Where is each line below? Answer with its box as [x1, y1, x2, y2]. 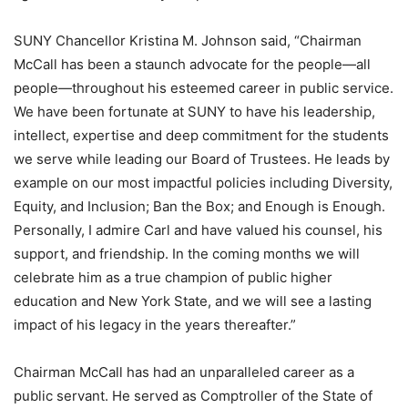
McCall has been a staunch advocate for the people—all [14, 55, 371, 73]
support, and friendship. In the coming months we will [14, 244, 360, 262]
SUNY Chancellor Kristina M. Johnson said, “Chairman [14, 31, 362, 49]
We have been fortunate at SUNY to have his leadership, [14, 102, 375, 120]
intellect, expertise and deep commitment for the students [14, 126, 389, 144]
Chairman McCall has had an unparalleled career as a [14, 362, 354, 381]
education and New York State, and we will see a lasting [14, 291, 372, 310]
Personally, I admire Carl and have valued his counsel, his [14, 220, 382, 239]
